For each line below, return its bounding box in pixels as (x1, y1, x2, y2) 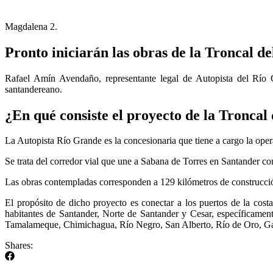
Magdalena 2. (5, 21, 57, 32)
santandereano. (5, 83, 62, 94)
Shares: (5, 240, 33, 251)
